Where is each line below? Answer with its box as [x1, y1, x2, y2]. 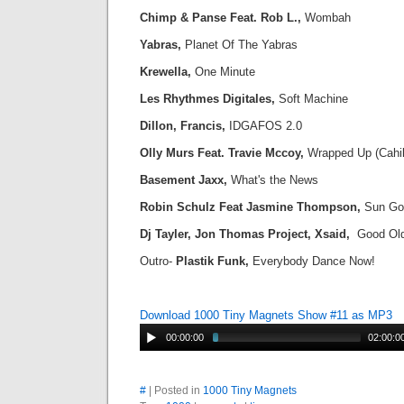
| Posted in [146, 384, 203, 397]
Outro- [140, 254, 176, 268]
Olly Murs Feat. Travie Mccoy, [140, 146, 304, 160]
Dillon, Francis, [140, 119, 225, 133]
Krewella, [140, 65, 195, 78]
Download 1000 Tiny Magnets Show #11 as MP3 [140, 308, 392, 322]
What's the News [231, 173, 318, 187]
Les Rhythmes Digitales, [140, 92, 275, 106]
